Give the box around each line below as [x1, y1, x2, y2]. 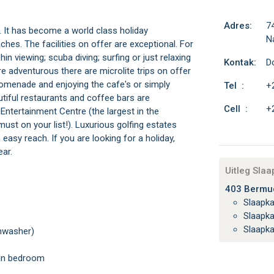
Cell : [223, 103, 248, 114]
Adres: [223, 20, 252, 31]
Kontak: [223, 57, 256, 68]
